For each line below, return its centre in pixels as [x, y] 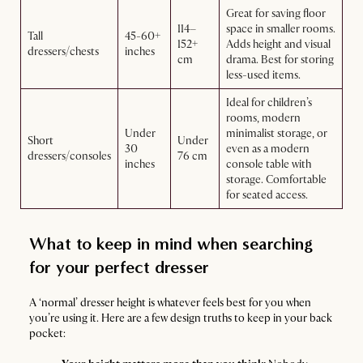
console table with [269, 164]
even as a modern [268, 149]
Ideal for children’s [269, 102]
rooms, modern [263, 118]
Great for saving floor [276, 13]
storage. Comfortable [276, 179]
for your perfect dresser [119, 267]
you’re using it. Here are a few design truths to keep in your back [181, 318]
